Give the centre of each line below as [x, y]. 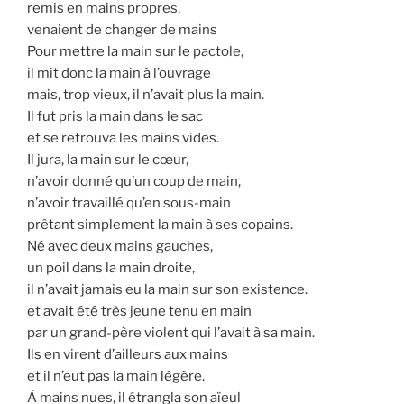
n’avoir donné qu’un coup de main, [134, 182]
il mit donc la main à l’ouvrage [119, 73]
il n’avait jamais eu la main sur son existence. [167, 290]
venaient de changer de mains [122, 30]
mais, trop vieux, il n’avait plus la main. [146, 95]
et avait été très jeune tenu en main [139, 312]
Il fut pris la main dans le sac [115, 117]
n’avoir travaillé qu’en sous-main [129, 203]
